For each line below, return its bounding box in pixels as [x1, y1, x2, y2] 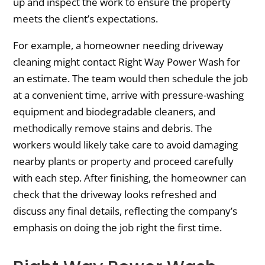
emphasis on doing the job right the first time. [13, 220, 222, 234]
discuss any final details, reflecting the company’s [13, 203, 238, 218]
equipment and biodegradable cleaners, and [13, 104, 216, 118]
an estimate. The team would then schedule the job [13, 71, 248, 85]
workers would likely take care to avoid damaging [13, 137, 238, 151]
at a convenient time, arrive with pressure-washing [13, 88, 244, 102]
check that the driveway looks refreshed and [13, 187, 217, 201]
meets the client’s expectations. [13, 11, 159, 25]
